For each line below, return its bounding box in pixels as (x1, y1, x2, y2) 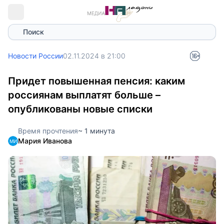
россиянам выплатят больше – (8, 89, 160, 101)
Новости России (8, 51, 63, 60)
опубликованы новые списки (8, 103, 152, 115)
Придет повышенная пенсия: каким (8, 75, 185, 87)
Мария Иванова (18, 136, 72, 145)
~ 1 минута (78, 126, 115, 135)
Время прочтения (18, 126, 78, 135)
